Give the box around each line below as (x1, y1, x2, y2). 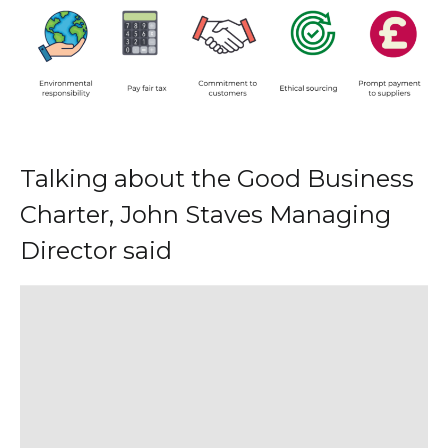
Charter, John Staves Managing (20, 199, 391, 229)
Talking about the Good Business (20, 163, 414, 193)
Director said (20, 235, 172, 265)
